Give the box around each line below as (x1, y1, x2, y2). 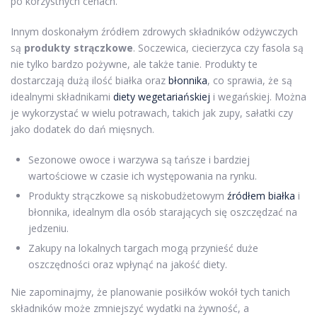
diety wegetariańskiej (113, 90, 210, 103)
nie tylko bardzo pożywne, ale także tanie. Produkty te (11, 57, 258, 71)
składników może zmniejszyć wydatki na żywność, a (11, 301, 249, 315)
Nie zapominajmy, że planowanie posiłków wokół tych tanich (11, 285, 290, 299)
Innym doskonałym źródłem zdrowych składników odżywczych (11, 25, 298, 38)
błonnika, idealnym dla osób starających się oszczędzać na (28, 205, 297, 219)
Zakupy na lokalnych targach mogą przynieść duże (28, 241, 258, 255)
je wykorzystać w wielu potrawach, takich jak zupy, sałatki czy (11, 106, 293, 120)
